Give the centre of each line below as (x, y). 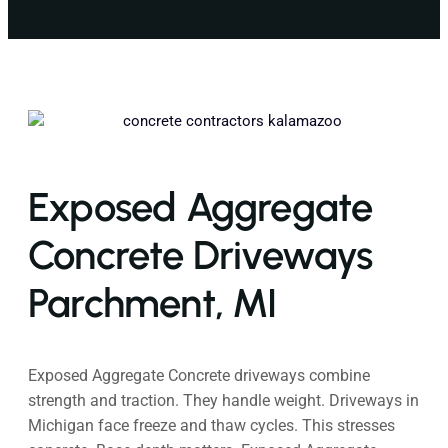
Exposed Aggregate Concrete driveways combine (199, 376)
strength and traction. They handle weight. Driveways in (223, 401)
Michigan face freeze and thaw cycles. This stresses (211, 426)
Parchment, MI (152, 303)
